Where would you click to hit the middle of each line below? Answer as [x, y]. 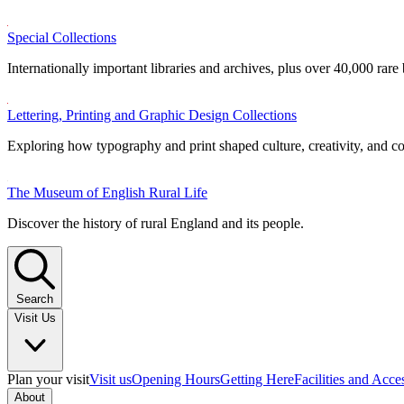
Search [35, 299]
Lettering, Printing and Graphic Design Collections [152, 115]
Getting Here [257, 379]
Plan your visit [48, 379]
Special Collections [62, 37]
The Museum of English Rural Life [107, 193]
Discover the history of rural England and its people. [156, 223]
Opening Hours [176, 379]
